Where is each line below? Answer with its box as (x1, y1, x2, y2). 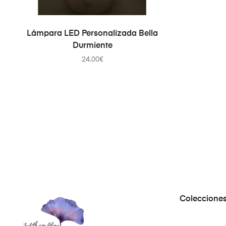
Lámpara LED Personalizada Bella (27, 29, 158, 38)
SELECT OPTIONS (68, 26, 124, 33)
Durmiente (72, 41, 112, 50)
